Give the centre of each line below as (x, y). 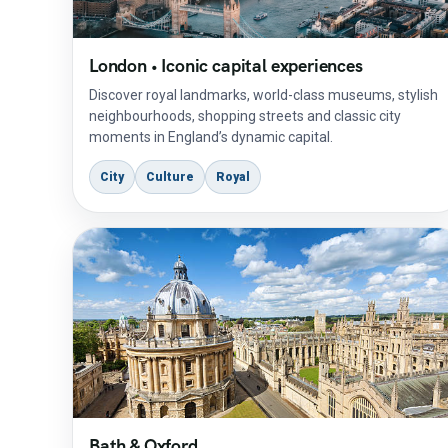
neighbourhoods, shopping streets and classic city (245, 116)
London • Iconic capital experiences (226, 65)
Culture (170, 177)
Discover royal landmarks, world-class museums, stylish (263, 95)
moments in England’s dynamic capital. (211, 137)
